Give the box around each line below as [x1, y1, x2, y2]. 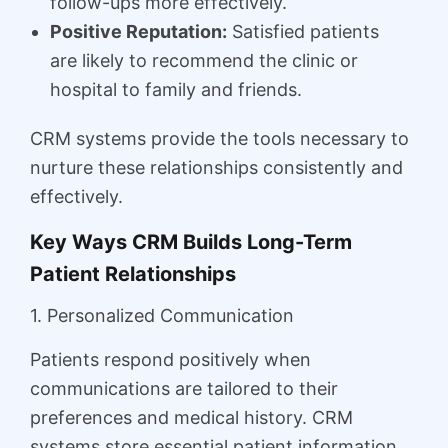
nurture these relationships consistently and [30, 156, 403, 178]
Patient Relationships [30, 262, 236, 286]
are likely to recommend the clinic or [50, 49, 358, 71]
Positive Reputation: [50, 20, 227, 42]
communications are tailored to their [30, 378, 338, 400]
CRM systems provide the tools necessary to [30, 127, 409, 149]
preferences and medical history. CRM [30, 407, 353, 429]
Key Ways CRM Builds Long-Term [30, 230, 352, 254]
